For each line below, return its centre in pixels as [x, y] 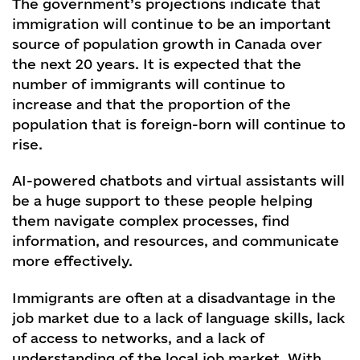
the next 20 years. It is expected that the [157, 63]
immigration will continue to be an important [172, 23]
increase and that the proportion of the [151, 104]
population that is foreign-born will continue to [179, 124]
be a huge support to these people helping [162, 201]
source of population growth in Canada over [167, 43]
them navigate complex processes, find [151, 221]
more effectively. [72, 261]
